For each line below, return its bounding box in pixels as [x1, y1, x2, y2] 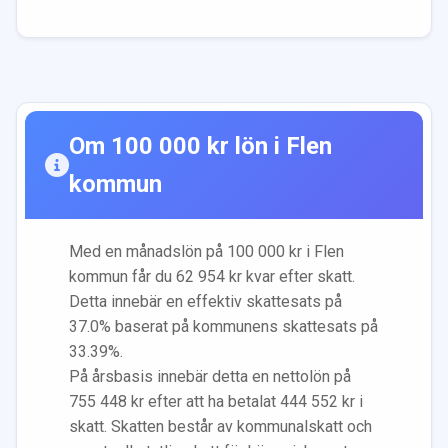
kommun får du [69, 266, 176, 286]
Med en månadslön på [69, 241, 227, 261]
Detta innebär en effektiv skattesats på [69, 291, 342, 311]
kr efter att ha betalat [127, 391, 280, 411]
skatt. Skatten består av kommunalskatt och [69, 416, 372, 436]
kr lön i [201, 131, 286, 160]
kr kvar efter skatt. [225, 266, 355, 286]
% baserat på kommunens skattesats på [99, 316, 378, 336]
